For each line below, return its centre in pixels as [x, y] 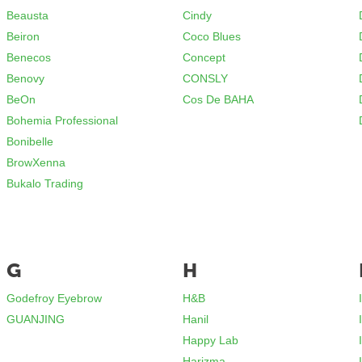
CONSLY [206, 78]
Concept [204, 57]
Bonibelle [30, 141]
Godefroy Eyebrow [55, 298]
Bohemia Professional [63, 120]
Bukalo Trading [45, 183]
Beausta [28, 15]
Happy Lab [211, 340]
